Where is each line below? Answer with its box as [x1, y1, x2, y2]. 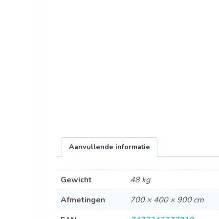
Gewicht [60, 174, 92, 185]
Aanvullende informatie [68, 142, 150, 152]
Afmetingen [60, 194, 105, 205]
